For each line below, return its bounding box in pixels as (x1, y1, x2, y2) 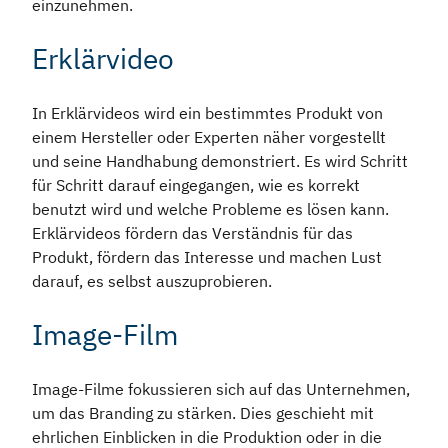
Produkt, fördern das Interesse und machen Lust (32, 247, 382, 268)
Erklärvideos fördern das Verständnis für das (32, 223, 353, 244)
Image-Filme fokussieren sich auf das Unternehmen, (32, 379, 410, 400)
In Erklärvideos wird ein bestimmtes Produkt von (32, 103, 383, 124)
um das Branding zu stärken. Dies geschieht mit (32, 403, 374, 424)
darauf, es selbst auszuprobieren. (32, 271, 280, 292)
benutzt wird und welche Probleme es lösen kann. (32, 199, 389, 220)
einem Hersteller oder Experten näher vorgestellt (32, 127, 386, 148)
